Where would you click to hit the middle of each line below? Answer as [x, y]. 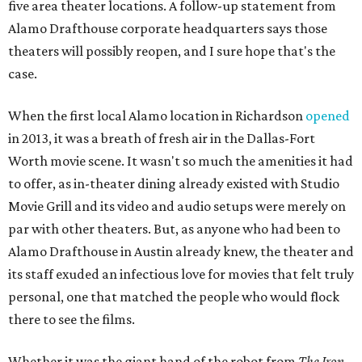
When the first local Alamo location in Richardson [157, 116]
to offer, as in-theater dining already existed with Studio [174, 183]
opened [328, 116]
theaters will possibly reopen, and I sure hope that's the [172, 51]
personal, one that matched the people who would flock [174, 297]
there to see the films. [72, 319]
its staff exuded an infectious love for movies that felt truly [181, 274]
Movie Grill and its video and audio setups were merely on [177, 206]
